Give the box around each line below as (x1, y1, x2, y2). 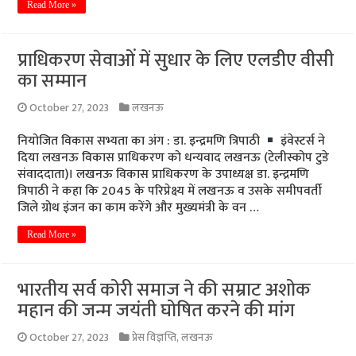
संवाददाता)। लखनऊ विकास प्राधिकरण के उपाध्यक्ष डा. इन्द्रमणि (17, 164, 310, 185)
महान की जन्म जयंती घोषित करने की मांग (17, 295, 296, 327)
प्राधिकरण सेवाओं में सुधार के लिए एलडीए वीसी (17, 44, 335, 76)
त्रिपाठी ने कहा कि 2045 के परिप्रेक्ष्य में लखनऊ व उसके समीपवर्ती (17, 180, 323, 202)
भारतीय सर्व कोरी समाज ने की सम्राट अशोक (17, 274, 311, 306)
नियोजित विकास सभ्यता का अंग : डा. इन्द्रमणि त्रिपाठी (17, 130, 264, 152)
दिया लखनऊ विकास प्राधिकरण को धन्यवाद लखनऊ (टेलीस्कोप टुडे (17, 147, 330, 168)
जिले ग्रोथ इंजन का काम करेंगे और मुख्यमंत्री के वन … (17, 197, 260, 219)
